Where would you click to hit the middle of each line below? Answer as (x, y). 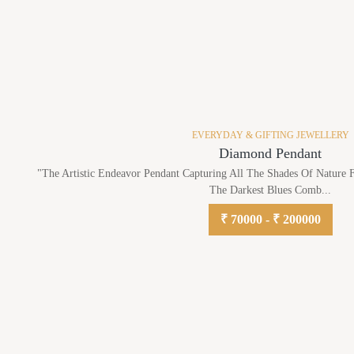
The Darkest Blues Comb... (270, 190)
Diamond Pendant (270, 154)
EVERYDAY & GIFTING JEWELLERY (270, 136)
